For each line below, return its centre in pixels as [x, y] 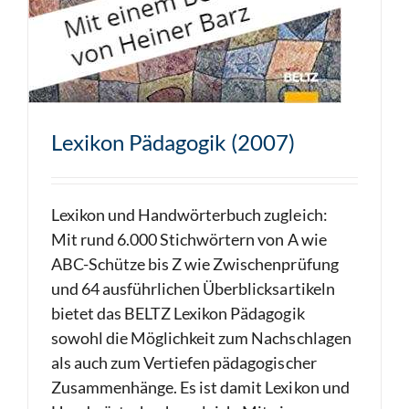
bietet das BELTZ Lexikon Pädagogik [178, 313]
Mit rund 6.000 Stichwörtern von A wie [189, 239]
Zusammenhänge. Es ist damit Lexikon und [200, 387]
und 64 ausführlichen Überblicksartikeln [193, 288]
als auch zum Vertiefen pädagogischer [184, 362]
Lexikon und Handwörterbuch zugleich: [189, 215]
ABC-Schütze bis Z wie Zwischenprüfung [195, 264]
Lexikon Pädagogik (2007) [173, 142]
